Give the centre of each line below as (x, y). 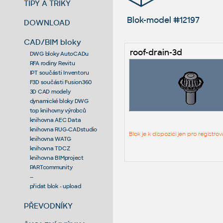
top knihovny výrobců (58, 110)
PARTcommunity (51, 167)
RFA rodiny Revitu (52, 63)
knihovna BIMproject (56, 158)
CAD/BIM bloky (53, 42)
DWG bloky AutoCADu (59, 54)
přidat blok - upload (55, 186)
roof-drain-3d (156, 52)
